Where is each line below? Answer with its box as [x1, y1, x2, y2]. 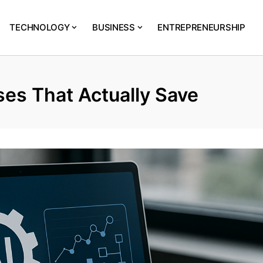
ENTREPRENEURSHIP [157, 22, 245, 33]
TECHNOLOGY [9, 22, 70, 33]
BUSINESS [92, 22, 135, 33]
